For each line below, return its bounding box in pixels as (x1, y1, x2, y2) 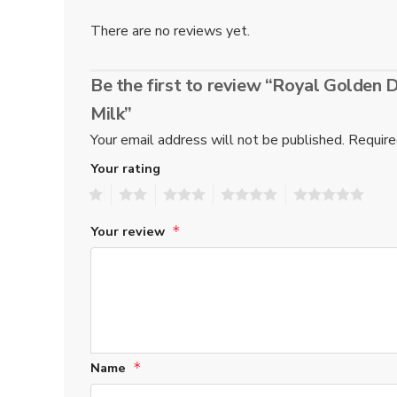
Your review (90, 222, 172, 241)
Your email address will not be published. (90, 129, 345, 150)
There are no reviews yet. (90, 20, 250, 41)
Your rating (90, 159, 160, 177)
